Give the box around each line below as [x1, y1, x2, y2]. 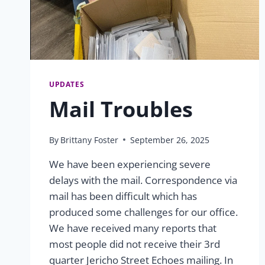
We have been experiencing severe [49, 157, 211, 171]
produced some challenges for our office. [49, 205, 238, 219]
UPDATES [49, 79, 85, 89]
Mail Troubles [49, 94, 193, 124]
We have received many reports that [49, 221, 216, 235]
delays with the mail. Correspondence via [49, 173, 237, 187]
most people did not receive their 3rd [49, 237, 220, 251]
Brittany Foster [60, 134, 119, 146]
